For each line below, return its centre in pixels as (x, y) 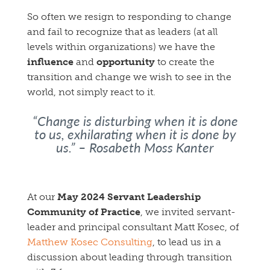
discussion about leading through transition (130, 257)
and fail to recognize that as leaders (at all (122, 32)
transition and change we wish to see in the (129, 77)
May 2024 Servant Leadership (129, 197)
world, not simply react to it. (91, 92)
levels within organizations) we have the (121, 47)
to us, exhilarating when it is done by (135, 134)
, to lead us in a (187, 242)
